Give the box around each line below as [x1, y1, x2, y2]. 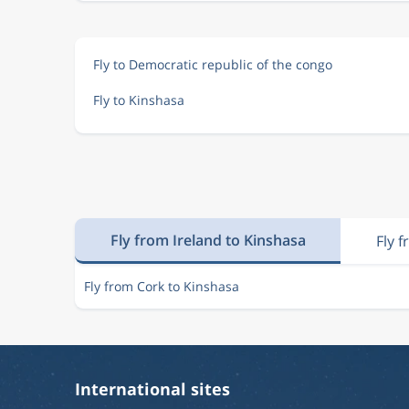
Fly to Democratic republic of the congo [93, 56, 332, 73]
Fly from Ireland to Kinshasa [110, 229, 306, 250]
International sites [75, 378, 230, 400]
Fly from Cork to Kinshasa [84, 278, 239, 295]
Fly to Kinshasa [93, 91, 184, 109]
